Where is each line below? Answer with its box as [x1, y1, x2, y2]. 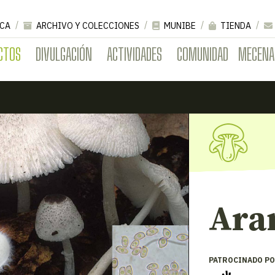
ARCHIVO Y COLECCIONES [34, 20, 139, 31]
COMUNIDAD [177, 43, 228, 64]
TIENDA [219, 20, 251, 31]
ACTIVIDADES [107, 43, 162, 64]
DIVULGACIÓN [36, 43, 92, 64]
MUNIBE [162, 20, 196, 31]
